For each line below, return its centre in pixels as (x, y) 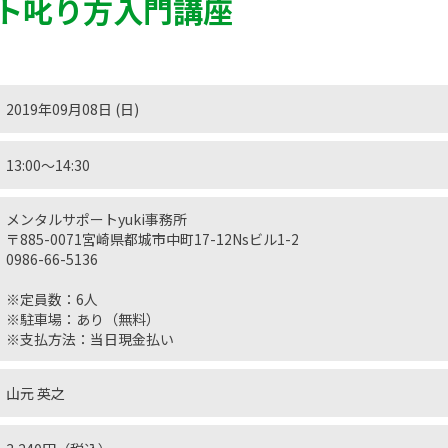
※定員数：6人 (52, 299)
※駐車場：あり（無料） (83, 319)
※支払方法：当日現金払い (90, 339)
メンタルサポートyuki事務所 (96, 219)
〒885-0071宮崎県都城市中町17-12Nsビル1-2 (152, 239)
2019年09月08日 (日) (72, 109)
